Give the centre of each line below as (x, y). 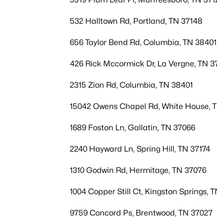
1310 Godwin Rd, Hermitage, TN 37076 (138, 170)
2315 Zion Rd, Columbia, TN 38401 (131, 85)
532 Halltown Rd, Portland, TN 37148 (136, 21)
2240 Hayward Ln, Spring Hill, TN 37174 (140, 149)
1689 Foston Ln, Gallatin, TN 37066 (132, 128)
